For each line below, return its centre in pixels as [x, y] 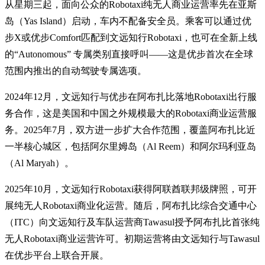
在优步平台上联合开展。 [57, 255]
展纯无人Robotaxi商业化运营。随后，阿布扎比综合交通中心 [131, 205]
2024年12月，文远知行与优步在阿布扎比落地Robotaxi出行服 [131, 96]
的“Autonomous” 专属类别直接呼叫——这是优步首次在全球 [129, 54]
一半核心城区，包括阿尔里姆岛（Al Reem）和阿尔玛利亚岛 [130, 146]
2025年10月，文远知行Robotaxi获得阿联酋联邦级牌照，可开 [131, 189]
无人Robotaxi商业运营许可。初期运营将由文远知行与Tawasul [132, 238]
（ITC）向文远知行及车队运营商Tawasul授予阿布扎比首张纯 [132, 222]
